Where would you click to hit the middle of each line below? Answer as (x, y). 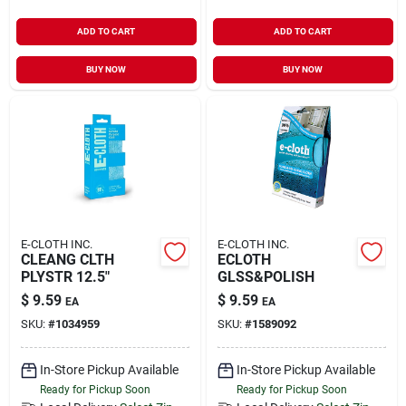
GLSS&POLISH (266, 276)
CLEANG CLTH (67, 259)
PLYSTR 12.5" (65, 276)
